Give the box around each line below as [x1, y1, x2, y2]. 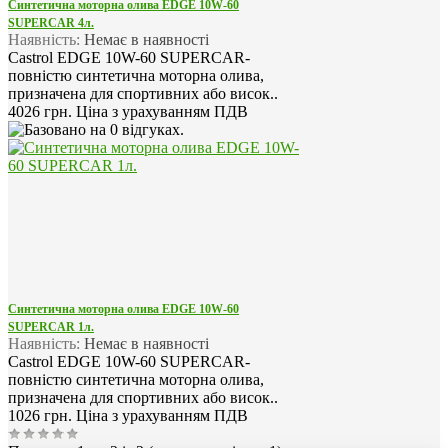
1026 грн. [8, 407, 76, 425]
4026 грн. [8, 103, 76, 121]
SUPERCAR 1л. [8, 320, 94, 335]
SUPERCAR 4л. [8, 16, 94, 31]
